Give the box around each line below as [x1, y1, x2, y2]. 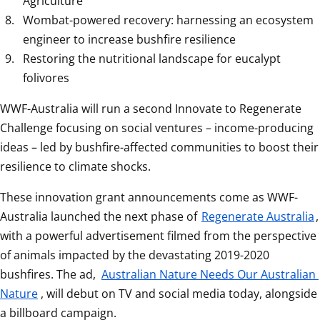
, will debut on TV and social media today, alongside [41, 286, 317, 302]
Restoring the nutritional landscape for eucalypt [23, 51, 281, 67]
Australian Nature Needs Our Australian [101, 266, 316, 283]
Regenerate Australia [201, 209, 314, 225]
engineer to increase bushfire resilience [23, 31, 236, 48]
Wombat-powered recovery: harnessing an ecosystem [23, 12, 314, 29]
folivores [23, 70, 69, 86]
